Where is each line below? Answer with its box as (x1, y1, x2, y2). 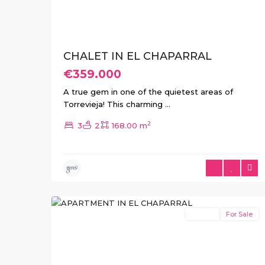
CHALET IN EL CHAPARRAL (63, 50, 212, 63)
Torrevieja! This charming (63, 99, 165, 109)
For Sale (226, 210, 253, 218)
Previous (61, 241, 95, 251)
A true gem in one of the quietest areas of (63, 87, 233, 97)
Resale (192, 210, 214, 218)
